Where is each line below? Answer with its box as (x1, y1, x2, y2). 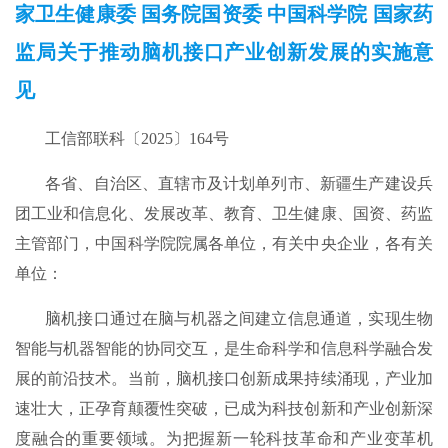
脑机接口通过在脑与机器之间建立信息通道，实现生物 (45, 309, 433, 327)
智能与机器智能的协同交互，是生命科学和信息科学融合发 (15, 339, 433, 357)
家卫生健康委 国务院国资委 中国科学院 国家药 (15, 2, 433, 25)
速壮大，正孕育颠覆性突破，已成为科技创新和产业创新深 (15, 399, 433, 417)
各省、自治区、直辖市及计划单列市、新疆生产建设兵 (45, 174, 433, 192)
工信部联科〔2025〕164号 (45, 129, 229, 147)
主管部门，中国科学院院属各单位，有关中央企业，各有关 (15, 234, 433, 252)
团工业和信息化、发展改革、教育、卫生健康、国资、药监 (15, 204, 433, 222)
